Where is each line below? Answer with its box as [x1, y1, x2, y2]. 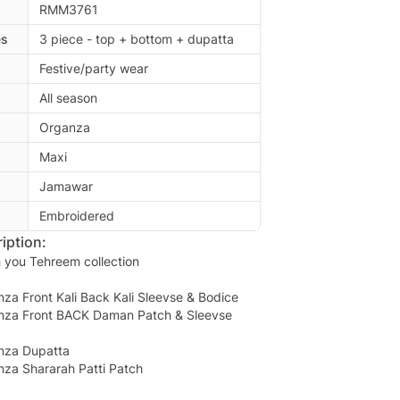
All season [39, 90, 97, 106]
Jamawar [39, 179, 93, 195]
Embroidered [39, 208, 114, 224]
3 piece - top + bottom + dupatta [39, 31, 234, 47]
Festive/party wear [39, 61, 148, 77]
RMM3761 [39, 2, 98, 18]
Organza [39, 120, 90, 136]
